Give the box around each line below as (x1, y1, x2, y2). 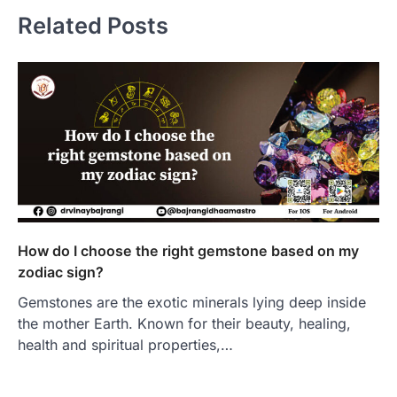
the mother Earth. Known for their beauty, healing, (18, 314, 351, 332)
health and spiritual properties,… (18, 335, 233, 354)
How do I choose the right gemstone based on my (18, 241, 359, 260)
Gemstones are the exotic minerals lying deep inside (18, 292, 366, 311)
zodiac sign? (18, 262, 104, 281)
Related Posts (18, 12, 168, 40)
